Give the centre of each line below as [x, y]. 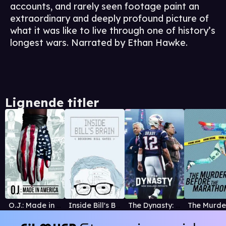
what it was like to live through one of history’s [113, 31]
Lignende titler [52, 103]
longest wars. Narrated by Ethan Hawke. [99, 43]
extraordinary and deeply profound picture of [109, 19]
